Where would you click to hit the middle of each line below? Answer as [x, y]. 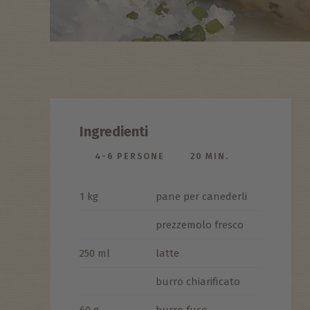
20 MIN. [209, 156]
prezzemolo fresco [200, 225]
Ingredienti [114, 132]
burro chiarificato [198, 282]
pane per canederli [202, 197]
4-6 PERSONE [130, 156]
